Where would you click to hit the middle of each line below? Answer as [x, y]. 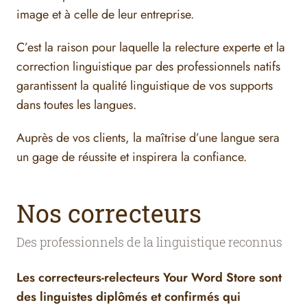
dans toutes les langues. [76, 105]
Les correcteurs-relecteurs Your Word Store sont [149, 278]
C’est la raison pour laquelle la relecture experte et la [151, 48]
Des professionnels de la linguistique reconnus [149, 242]
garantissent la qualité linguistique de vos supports [145, 86]
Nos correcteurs [109, 213]
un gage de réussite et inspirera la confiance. [132, 157]
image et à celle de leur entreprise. [105, 15]
